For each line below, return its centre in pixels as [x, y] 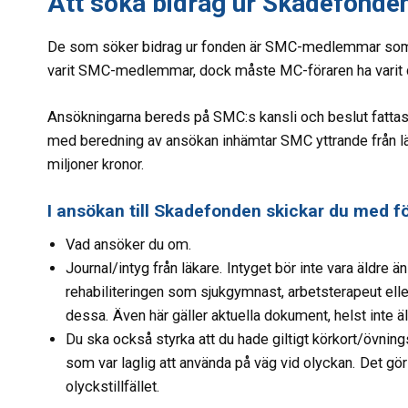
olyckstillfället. [115, 386]
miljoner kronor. [98, 164]
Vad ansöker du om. [129, 244]
